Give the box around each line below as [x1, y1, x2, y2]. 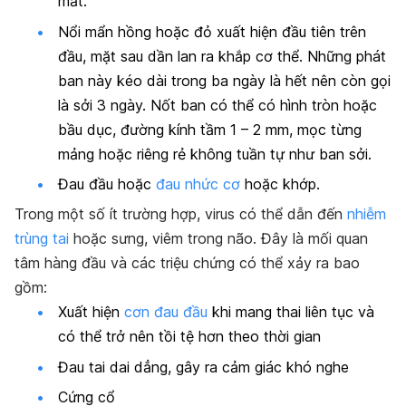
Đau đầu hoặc [58, 174, 156, 193]
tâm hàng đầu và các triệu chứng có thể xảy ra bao [14, 254, 360, 273]
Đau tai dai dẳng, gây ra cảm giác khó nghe [58, 357, 349, 376]
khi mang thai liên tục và [208, 303, 374, 322]
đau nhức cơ [156, 174, 240, 193]
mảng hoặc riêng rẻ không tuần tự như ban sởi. [58, 144, 372, 163]
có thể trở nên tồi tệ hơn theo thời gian [58, 327, 321, 346]
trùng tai [14, 229, 69, 248]
